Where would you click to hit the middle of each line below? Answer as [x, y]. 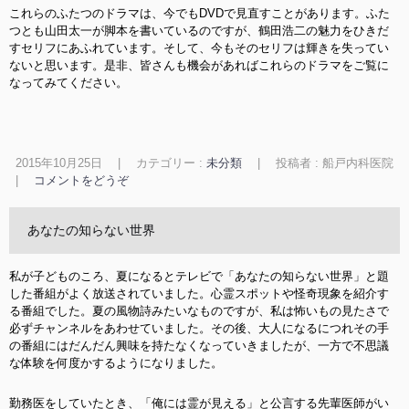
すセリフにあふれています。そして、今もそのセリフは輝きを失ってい [199, 48]
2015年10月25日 [58, 163]
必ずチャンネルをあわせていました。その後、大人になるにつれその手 [199, 328]
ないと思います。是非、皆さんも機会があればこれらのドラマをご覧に [199, 65]
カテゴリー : [171, 163]
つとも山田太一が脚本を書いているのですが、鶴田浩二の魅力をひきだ [199, 31]
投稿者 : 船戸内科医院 [334, 163]
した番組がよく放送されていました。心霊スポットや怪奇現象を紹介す [199, 294]
